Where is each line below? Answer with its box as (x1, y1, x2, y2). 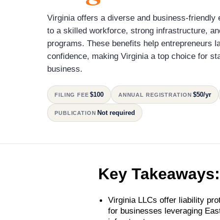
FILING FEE (55, 91, 89, 98)
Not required (97, 109, 135, 116)
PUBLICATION (55, 110, 96, 116)
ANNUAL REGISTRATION (118, 91, 192, 98)
